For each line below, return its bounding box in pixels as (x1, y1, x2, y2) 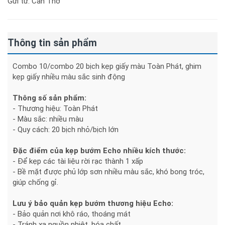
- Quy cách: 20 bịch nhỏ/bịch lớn (13, 125, 119, 135)
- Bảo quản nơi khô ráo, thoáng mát (13, 209, 131, 219)
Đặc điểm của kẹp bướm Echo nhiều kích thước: (13, 146, 186, 156)
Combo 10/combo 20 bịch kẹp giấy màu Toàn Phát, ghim (13, 62, 201, 71)
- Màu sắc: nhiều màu (13, 115, 83, 124)
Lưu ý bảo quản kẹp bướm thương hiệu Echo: (13, 199, 173, 208)
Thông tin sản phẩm (8, 37, 97, 49)
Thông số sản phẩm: (13, 93, 86, 103)
